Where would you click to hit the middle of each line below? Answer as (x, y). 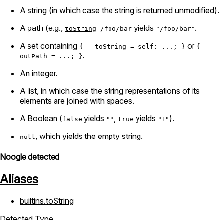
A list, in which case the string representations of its (110, 91)
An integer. (39, 73)
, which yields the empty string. (89, 136)
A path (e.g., (42, 28)
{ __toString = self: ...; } (132, 47)
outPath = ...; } (51, 56)
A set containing (49, 46)
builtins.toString (47, 201)
